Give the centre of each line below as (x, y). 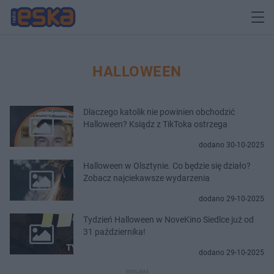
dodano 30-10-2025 (231, 145)
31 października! (114, 231)
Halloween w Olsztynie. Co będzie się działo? (167, 165)
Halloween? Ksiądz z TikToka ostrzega (155, 124)
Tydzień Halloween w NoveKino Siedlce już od (168, 219)
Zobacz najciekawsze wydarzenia (146, 178)
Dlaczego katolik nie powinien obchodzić (159, 112)
